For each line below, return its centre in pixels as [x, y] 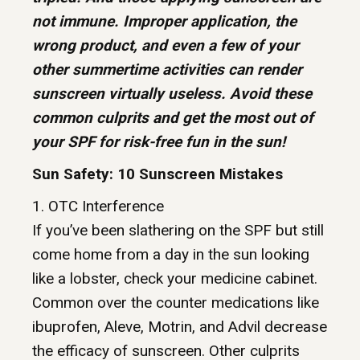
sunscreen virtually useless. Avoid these [172, 94]
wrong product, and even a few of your [166, 46]
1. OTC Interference [98, 207]
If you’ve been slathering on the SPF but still [178, 231]
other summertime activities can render [167, 70]
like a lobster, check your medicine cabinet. [175, 279]
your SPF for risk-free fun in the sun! [159, 142]
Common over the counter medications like [176, 303]
